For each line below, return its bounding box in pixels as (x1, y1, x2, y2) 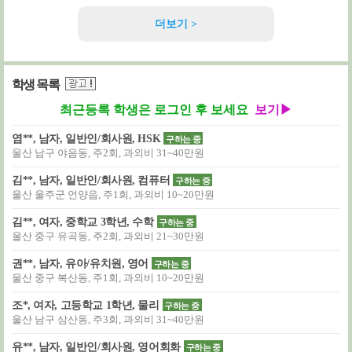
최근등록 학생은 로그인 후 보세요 (60, 103, 248, 116)
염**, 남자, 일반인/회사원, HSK (12, 133, 161, 145)
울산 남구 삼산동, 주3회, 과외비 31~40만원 (12, 313, 204, 325)
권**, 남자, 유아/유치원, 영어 (12, 258, 149, 269)
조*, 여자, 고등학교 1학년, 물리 (12, 299, 159, 311)
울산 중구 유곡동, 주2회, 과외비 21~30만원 (12, 230, 204, 242)
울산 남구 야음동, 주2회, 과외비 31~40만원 (12, 147, 204, 159)
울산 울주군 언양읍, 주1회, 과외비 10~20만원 (12, 189, 214, 200)
